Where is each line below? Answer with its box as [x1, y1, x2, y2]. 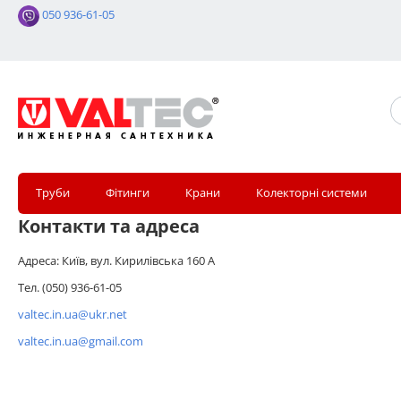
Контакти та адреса [18, 214, 200, 238]
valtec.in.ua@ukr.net [18, 306, 127, 322]
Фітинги [106, 184, 149, 200]
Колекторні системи [256, 184, 367, 200]
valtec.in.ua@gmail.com [18, 333, 143, 349]
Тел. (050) [18, 279, 71, 295]
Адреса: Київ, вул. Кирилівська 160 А [18, 252, 215, 269]
